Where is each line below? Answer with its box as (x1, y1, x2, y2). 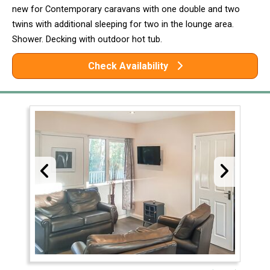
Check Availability (87, 60, 171, 72)
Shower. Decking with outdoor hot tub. (12, 34, 162, 45)
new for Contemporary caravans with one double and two (12, 4, 240, 15)
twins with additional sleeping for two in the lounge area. (12, 19, 234, 30)
